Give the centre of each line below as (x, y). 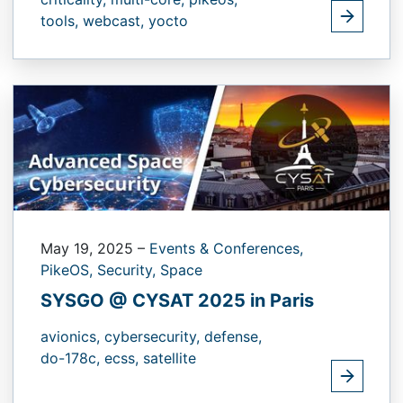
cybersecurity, (154, 337)
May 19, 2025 (89, 249)
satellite (170, 358)
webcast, (116, 20)
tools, (62, 20)
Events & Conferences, (226, 249)
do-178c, (72, 358)
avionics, (72, 337)
